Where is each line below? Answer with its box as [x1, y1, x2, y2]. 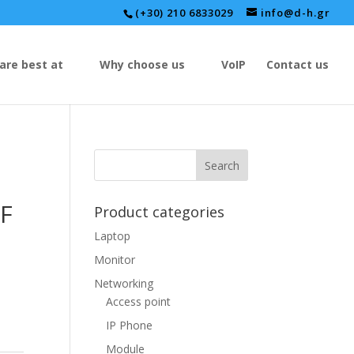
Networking [94, 276, 154, 291]
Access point [106, 294, 171, 309]
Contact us [266, 57, 329, 72]
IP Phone [106, 318, 153, 333]
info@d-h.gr [261, 6, 330, 20]
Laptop [94, 228, 131, 243]
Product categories [94, 202, 225, 221]
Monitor [94, 252, 136, 267]
